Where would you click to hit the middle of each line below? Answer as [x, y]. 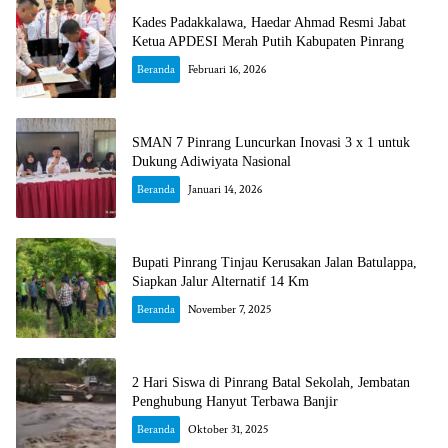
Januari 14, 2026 [225, 190]
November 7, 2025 [229, 310]
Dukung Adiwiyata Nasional [211, 162]
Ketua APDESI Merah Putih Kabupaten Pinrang [268, 42]
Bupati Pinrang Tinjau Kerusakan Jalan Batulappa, [274, 263]
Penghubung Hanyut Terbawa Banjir [235, 402]
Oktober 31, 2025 [228, 430]
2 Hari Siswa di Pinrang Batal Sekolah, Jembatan [271, 383]
